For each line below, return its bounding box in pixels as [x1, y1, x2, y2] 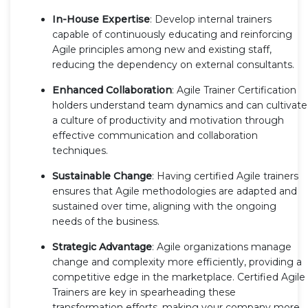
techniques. [52, 144, 108, 157]
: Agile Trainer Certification [172, 83, 296, 96]
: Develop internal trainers [150, 12, 272, 25]
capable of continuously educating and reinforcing [52, 27, 292, 41]
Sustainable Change [52, 169, 152, 182]
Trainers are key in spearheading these [52, 285, 236, 298]
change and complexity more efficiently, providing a [52, 255, 302, 268]
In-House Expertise [52, 12, 150, 25]
